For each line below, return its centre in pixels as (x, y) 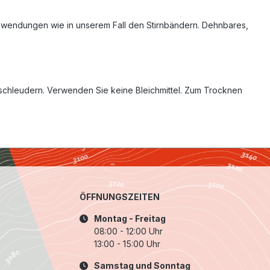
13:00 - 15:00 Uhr (127, 244)
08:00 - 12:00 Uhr (128, 231)
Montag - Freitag (130, 219)
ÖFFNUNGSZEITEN (120, 197)
